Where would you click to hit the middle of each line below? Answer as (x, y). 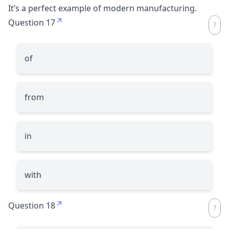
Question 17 (32, 22)
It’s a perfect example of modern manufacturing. (102, 8)
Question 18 (32, 205)
